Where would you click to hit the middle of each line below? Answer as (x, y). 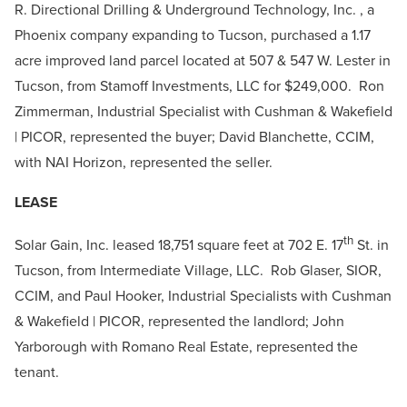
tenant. (37, 372)
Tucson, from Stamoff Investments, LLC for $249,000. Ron (199, 86)
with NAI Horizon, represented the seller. (145, 163)
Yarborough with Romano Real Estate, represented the (186, 347)
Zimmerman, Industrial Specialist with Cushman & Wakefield (203, 112)
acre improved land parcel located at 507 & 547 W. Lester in (203, 61)
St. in (371, 245)
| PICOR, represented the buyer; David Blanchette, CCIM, (194, 137)
